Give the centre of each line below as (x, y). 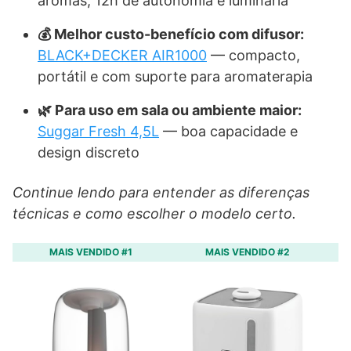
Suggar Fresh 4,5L (98, 131)
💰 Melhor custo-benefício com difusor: (171, 34)
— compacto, (253, 55)
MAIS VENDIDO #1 (91, 252)
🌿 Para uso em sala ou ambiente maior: (170, 110)
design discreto (89, 152)
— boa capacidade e (228, 131)
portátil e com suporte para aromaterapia (175, 76)
